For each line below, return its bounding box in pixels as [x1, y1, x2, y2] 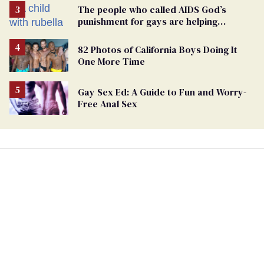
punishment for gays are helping [78, 15, 217, 28]
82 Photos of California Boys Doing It [78, 43, 237, 57]
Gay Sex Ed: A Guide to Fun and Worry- [78, 85, 246, 99]
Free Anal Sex [78, 97, 137, 111]
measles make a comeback [78, 27, 197, 40]
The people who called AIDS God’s [78, 3, 226, 16]
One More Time [78, 55, 145, 68]
